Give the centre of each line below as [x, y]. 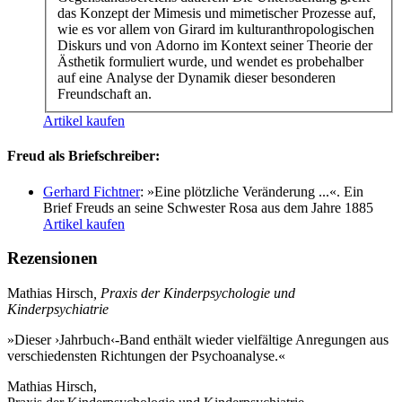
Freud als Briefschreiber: [83, 156]
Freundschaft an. [105, 93]
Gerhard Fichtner [92, 191]
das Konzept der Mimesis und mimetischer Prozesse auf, [217, 13]
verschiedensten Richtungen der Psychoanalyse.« [146, 355]
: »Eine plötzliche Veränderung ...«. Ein [252, 191]
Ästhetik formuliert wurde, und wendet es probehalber [210, 61]
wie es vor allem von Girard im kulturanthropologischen [216, 29]
